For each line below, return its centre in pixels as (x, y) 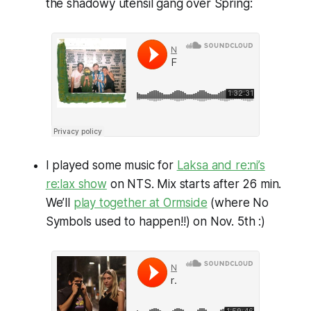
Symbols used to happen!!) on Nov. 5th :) (155, 221)
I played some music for (111, 165)
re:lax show (76, 184)
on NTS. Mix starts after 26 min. (194, 184)
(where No (238, 202)
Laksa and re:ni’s (221, 165)
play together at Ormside (140, 202)
